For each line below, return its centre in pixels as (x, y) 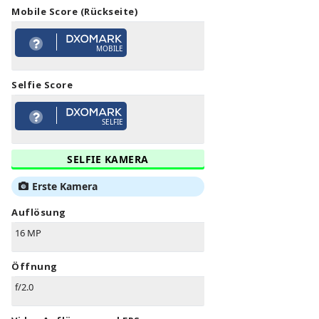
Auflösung (39, 213)
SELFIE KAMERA (108, 159)
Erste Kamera (65, 187)
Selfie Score (42, 85)
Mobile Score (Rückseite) (74, 12)
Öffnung (35, 267)
